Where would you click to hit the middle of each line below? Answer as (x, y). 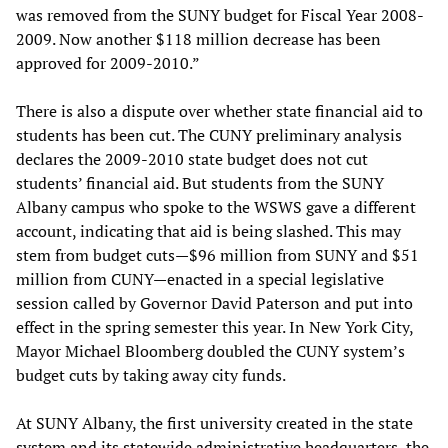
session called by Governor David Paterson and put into (214, 303)
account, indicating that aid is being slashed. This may (208, 231)
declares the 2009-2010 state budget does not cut (192, 159)
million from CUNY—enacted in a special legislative (200, 279)
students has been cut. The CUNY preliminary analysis (209, 135)
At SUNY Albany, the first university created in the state (214, 423)
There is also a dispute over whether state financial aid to (219, 111)
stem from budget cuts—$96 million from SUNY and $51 (217, 255)
